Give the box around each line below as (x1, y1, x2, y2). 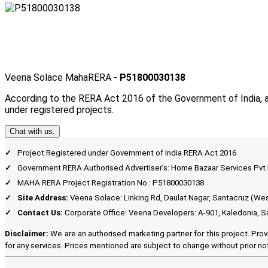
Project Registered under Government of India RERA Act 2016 (17, 148, 236, 157)
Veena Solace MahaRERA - (5, 71, 120, 83)
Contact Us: (17, 208, 63, 217)
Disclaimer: (5, 229, 48, 239)
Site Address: (17, 193, 68, 202)
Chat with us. (10, 126, 55, 136)
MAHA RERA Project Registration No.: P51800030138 (17, 178, 204, 187)
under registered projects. (5, 103, 114, 115)
